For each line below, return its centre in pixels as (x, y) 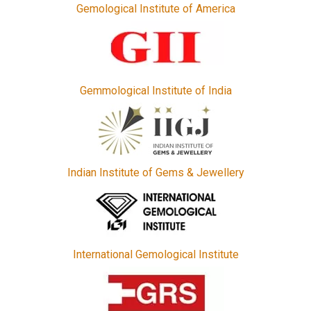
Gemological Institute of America (155, 8)
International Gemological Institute (155, 254)
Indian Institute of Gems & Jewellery (155, 172)
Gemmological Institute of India (155, 90)
